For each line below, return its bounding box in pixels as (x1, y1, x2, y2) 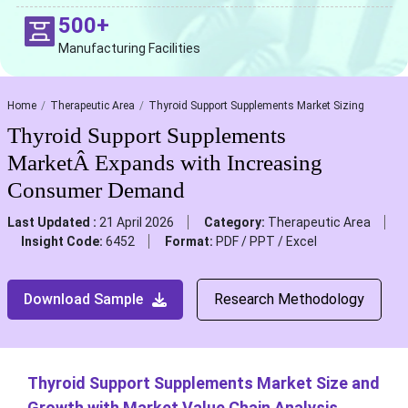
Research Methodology (213, 291, 364, 309)
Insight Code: (20, 234, 106, 250)
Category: (203, 215, 268, 230)
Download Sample (23, 291, 143, 309)
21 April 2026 (98, 215, 174, 230)
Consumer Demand (6, 178, 185, 203)
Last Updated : (6, 215, 99, 230)
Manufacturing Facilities (57, 41, 200, 56)
